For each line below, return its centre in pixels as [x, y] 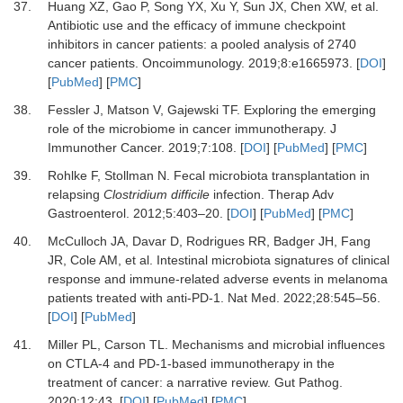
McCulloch [77, 242]
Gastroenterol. [88, 214]
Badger [294, 242]
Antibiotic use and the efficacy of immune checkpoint [196, 26]
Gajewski [193, 110]
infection [235, 195]
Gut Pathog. [308, 383]
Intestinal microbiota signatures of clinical [273, 260]
